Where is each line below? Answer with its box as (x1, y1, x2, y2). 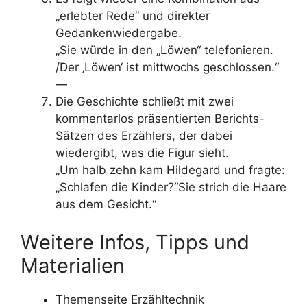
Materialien (21, 253, 125, 278)
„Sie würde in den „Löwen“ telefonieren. (56, 43, 273, 57)
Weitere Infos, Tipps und (21, 230, 249, 254)
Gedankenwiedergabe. (56, 26, 182, 40)
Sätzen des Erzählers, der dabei (56, 129, 232, 143)
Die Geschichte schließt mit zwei (56, 95, 234, 108)
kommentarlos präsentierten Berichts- (56, 112, 265, 125)
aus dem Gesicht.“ (56, 197, 156, 211)
